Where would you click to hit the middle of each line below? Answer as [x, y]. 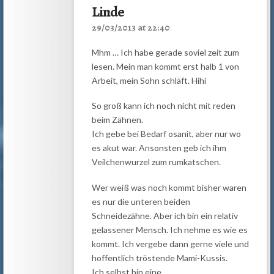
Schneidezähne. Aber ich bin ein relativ [165, 215]
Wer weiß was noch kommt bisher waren [169, 187]
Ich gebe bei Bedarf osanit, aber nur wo [166, 134]
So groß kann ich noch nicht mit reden [163, 106]
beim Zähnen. [117, 120]
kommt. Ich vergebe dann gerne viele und [170, 243]
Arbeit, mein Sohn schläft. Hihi [149, 80]
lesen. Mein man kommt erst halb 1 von [165, 66]
